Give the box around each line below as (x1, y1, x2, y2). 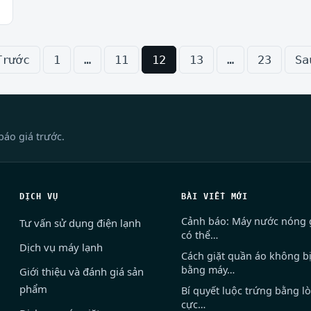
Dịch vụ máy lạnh (19, 240, 103, 255)
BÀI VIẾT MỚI (180, 191, 248, 202)
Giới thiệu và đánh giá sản (19, 264, 144, 279)
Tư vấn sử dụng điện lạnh (19, 216, 142, 230)
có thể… (180, 228, 218, 242)
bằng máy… (180, 263, 235, 277)
